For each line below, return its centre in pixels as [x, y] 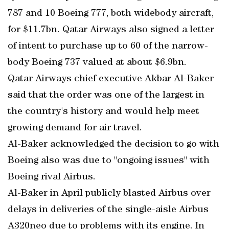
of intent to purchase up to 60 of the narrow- [108, 47]
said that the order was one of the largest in [106, 96]
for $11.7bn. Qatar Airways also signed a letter [111, 30]
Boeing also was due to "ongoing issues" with [109, 161]
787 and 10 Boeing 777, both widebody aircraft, [111, 14]
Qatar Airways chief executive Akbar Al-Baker [111, 79]
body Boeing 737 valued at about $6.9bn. [97, 63]
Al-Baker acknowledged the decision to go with [113, 145]
